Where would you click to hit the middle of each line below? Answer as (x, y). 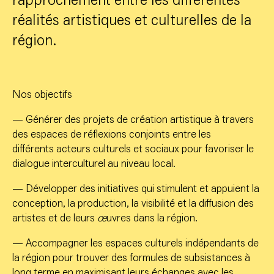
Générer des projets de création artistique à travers (139, 120)
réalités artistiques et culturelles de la (132, 21)
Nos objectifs (42, 95)
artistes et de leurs (55, 218)
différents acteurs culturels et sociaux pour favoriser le (133, 149)
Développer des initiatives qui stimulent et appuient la (141, 189)
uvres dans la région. (152, 218)
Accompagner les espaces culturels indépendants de (141, 243)
